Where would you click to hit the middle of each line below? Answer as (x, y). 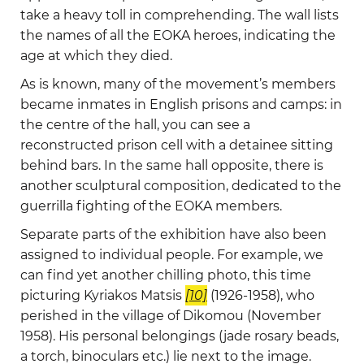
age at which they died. (96, 56)
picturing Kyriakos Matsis (103, 296)
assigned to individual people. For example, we (172, 255)
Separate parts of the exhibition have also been (173, 235)
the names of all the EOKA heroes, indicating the (178, 36)
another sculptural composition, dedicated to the (181, 186)
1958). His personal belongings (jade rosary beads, (180, 336)
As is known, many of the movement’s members (178, 84)
